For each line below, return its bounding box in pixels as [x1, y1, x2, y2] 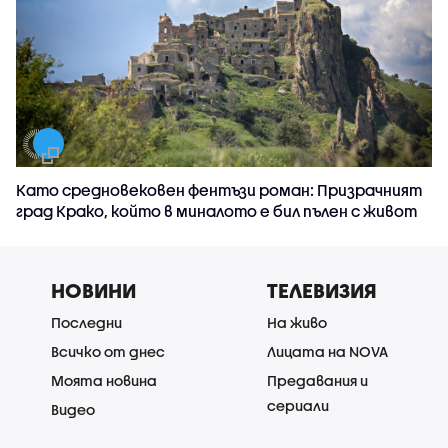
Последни [51, 313, 122, 331]
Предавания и [267, 371, 368, 389]
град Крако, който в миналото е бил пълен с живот [16, 201, 417, 220]
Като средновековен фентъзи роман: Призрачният [16, 180, 422, 199]
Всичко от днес [51, 342, 165, 360]
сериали [267, 396, 329, 414]
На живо [267, 313, 327, 331]
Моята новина [51, 371, 157, 389]
